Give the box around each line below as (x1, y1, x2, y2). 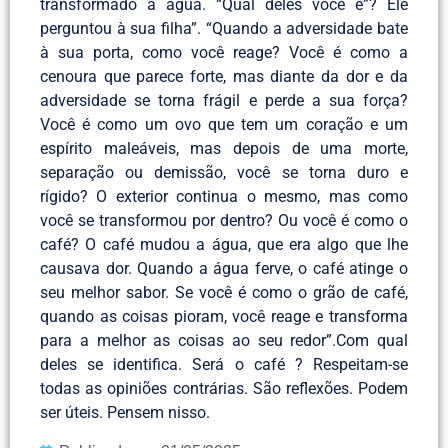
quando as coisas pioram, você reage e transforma (40, 307, 408, 327)
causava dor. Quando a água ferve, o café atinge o (40, 259, 408, 279)
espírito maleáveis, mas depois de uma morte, (40, 139, 408, 159)
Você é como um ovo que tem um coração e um (40, 115, 408, 135)
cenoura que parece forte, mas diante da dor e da (40, 67, 408, 87)
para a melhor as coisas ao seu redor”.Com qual (40, 331, 408, 351)
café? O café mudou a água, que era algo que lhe (40, 235, 408, 255)
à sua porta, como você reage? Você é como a (40, 43, 408, 63)
